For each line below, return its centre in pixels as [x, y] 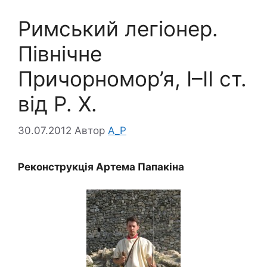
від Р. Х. [58, 104]
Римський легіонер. [118, 29]
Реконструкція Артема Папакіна [101, 167]
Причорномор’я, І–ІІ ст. [132, 79]
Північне [60, 54]
